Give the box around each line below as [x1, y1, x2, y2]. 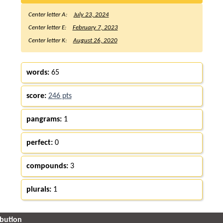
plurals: [26, 185, 51, 194]
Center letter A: [28, 11, 69, 18]
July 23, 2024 [73, 11, 109, 18]
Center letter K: [28, 37, 68, 44]
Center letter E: [28, 24, 68, 31]
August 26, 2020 [73, 37, 117, 44]
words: [26, 68, 49, 77]
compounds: [26, 162, 68, 170]
